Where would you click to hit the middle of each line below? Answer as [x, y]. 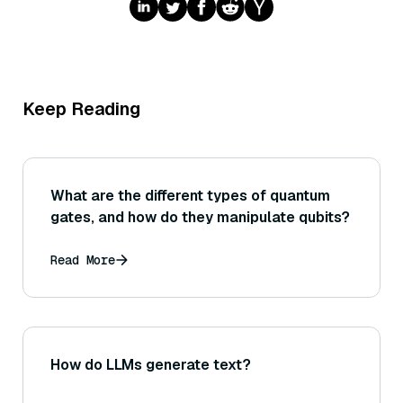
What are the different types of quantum [190, 195]
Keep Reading [81, 108]
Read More [83, 260]
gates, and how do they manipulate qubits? [200, 217]
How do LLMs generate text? [151, 364]
